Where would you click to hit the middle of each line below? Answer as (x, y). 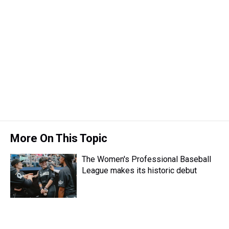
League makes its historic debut (139, 170)
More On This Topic (59, 138)
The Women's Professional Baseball (146, 159)
